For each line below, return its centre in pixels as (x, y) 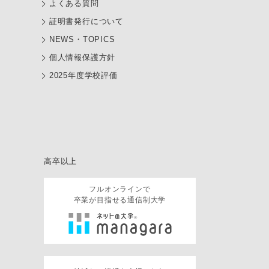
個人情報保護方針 (82, 57)
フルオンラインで (120, 189)
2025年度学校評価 (83, 75)
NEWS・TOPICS (82, 39)
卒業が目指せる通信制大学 (120, 200)
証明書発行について (86, 21)
